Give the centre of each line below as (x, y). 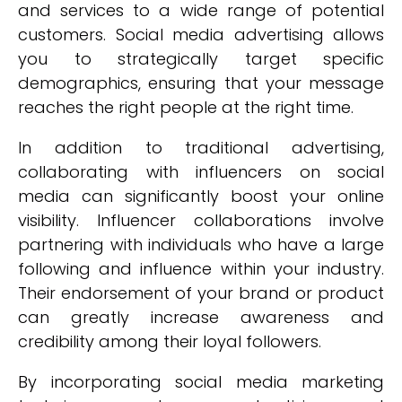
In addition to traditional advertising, (201, 148)
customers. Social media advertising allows (201, 35)
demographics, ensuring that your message (201, 83)
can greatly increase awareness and (201, 317)
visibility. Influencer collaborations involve (201, 220)
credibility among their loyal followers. (170, 341)
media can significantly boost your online (201, 196)
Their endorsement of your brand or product (201, 293)
